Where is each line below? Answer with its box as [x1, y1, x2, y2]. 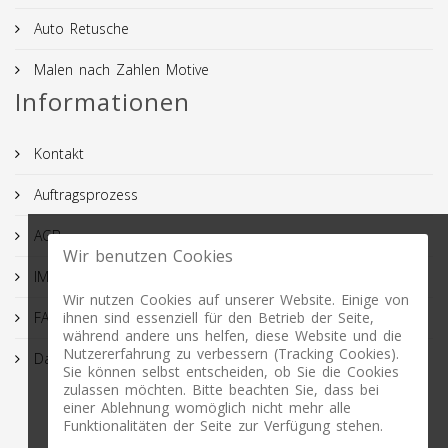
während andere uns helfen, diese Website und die [63, 326, 402, 345]
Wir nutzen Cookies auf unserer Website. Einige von [63, 290, 409, 309]
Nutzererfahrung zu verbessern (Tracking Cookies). [63, 344, 399, 363]
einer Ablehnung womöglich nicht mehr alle [63, 398, 351, 417]
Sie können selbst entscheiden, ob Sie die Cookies [63, 362, 399, 381]
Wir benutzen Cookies [63, 245, 233, 267]
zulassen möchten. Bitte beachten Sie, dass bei [63, 380, 379, 399]
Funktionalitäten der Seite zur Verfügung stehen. [63, 416, 383, 435]
